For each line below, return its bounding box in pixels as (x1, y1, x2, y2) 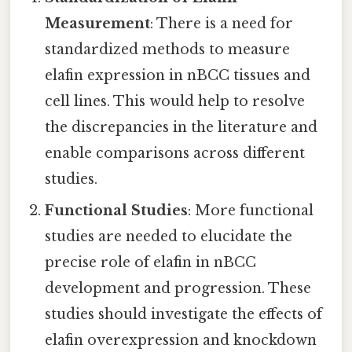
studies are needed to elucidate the (45, 227, 293, 245)
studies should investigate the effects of (45, 305, 323, 323)
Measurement (45, 14, 151, 32)
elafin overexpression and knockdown (45, 331, 317, 349)
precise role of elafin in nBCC (45, 253, 257, 271)
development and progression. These (45, 279, 312, 297)
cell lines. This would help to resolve (45, 92, 306, 110)
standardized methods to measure (45, 40, 291, 58)
